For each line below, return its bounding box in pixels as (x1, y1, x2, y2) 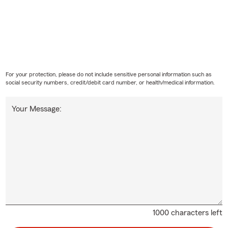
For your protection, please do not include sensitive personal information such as (5, 71, 212, 77)
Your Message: (11, 104, 62, 113)
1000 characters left (153, 208, 223, 217)
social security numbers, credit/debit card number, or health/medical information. (5, 79, 215, 85)
